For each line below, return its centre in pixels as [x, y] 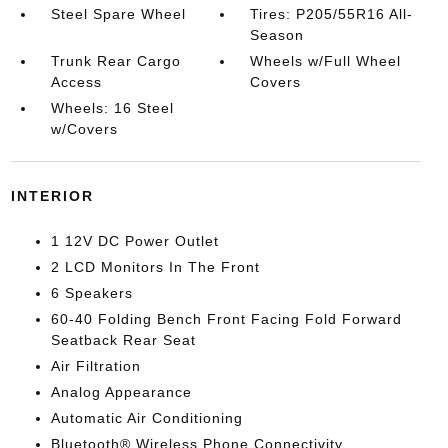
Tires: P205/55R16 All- [332, 14]
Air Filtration [95, 366]
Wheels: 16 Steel [112, 108]
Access [76, 82]
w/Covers [84, 129]
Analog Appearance [121, 392]
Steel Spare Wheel [118, 14]
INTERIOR [52, 196]
